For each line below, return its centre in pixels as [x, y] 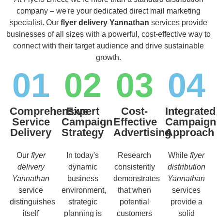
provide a [186, 201]
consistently [134, 167]
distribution [186, 167]
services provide [178, 22]
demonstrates [137, 178]
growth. [108, 57]
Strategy [83, 132]
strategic [83, 201]
